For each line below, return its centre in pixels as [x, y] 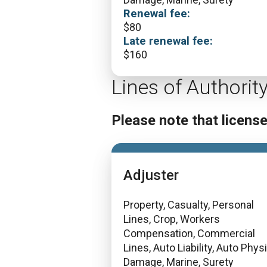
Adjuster [151, 175]
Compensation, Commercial [189, 233]
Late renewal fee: [168, 41]
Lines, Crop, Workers [172, 219]
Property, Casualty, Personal [189, 205]
